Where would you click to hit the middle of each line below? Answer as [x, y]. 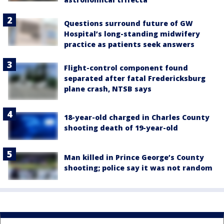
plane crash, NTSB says [108, 88]
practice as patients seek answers [129, 44]
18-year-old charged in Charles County [137, 117]
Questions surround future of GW [128, 23]
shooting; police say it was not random [138, 168]
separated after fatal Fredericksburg [135, 78]
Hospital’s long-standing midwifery [132, 33]
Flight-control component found [126, 67]
